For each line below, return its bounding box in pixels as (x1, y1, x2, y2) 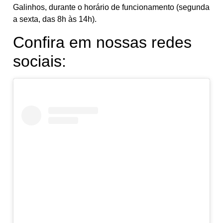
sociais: (13, 52, 66, 70)
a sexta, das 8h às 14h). (13, 15, 97, 24)
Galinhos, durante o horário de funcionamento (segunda (13, 3, 210, 12)
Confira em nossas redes (13, 33, 192, 51)
